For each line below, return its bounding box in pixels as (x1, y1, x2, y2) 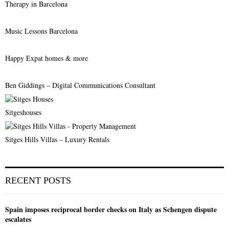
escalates (5, 213, 31, 224)
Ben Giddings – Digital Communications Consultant (5, 80, 155, 90)
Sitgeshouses (5, 107, 41, 117)
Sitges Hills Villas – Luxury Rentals (5, 134, 109, 144)
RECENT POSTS (5, 175, 71, 186)
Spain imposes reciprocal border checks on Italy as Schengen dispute (5, 203, 217, 215)
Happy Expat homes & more (5, 53, 88, 63)
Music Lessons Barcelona (5, 26, 78, 36)
